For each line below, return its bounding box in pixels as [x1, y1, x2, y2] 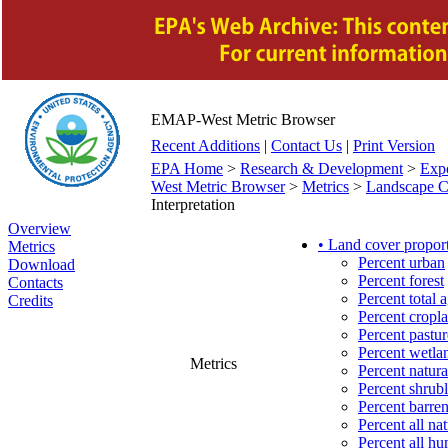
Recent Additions [151, 137, 260, 154]
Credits [8, 292, 53, 309]
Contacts [8, 274, 63, 291]
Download [8, 256, 75, 273]
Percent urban [358, 254, 445, 271]
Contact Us [271, 137, 342, 154]
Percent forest [358, 272, 444, 289]
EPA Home [151, 160, 223, 177]
